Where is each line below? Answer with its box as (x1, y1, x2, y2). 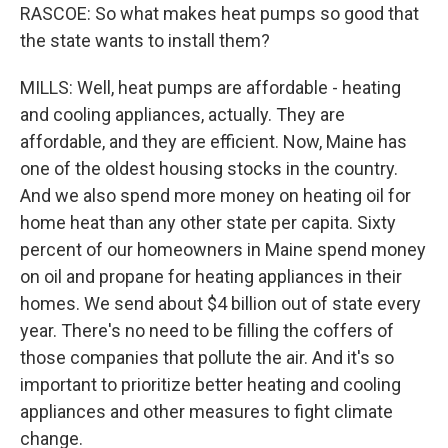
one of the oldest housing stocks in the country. (20, 158, 398, 179)
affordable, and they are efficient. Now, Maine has (20, 131, 407, 152)
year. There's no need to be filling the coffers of (20, 320, 394, 341)
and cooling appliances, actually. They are (20, 104, 345, 125)
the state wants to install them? (20, 30, 270, 51)
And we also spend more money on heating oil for (20, 185, 411, 206)
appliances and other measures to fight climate (20, 401, 393, 422)
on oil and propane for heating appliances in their (20, 266, 402, 287)
